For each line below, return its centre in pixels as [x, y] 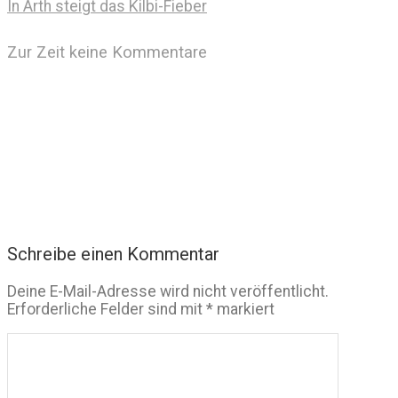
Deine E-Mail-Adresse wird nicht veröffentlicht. [168, 291]
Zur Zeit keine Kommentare [107, 52]
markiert [244, 309]
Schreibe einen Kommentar [113, 254]
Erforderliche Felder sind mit [107, 309]
